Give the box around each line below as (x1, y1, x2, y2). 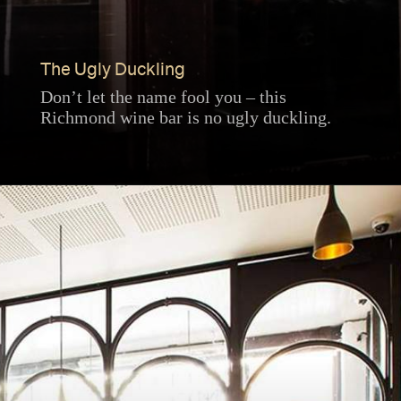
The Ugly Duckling (39, 62, 185, 80)
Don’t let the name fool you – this (39, 87, 286, 107)
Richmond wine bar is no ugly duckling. (39, 107, 331, 128)
